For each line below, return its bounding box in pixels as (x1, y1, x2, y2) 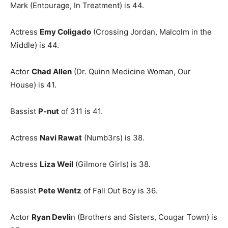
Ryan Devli (32, 212, 71, 222)
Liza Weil (40, 159, 73, 169)
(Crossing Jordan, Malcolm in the (91, 27, 212, 37)
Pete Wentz (38, 186, 81, 195)
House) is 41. (10, 80, 56, 90)
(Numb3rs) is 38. (82, 133, 145, 142)
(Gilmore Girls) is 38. (73, 159, 151, 169)
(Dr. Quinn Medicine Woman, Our (72, 67, 191, 76)
